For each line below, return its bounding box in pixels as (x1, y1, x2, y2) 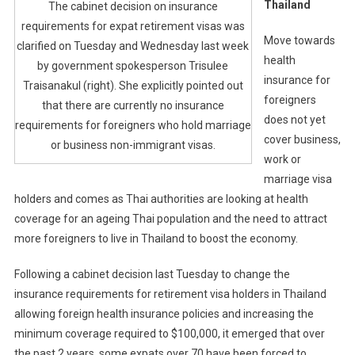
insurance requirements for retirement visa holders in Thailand (13, 288, 326, 301)
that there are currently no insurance (41, 98, 224, 112)
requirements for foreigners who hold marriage (14, 118, 251, 132)
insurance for (263, 74, 330, 87)
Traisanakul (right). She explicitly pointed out (22, 78, 243, 92)
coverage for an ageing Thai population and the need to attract (13, 212, 327, 226)
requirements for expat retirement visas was (21, 19, 245, 32)
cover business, (263, 133, 341, 147)
